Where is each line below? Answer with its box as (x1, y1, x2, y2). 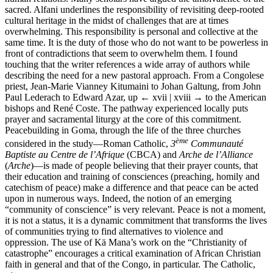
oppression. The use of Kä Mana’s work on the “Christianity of (5, 237, 247, 248)
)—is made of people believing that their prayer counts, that (30, 160, 258, 171)
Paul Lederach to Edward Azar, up (5, 91, 140, 102)
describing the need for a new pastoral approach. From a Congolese (5, 69, 264, 80)
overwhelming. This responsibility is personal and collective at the (5, 26, 258, 37)
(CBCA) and (124, 149, 179, 160)
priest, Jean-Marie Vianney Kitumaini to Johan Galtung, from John (5, 80, 261, 91)
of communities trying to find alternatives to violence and (5, 226, 223, 237)
